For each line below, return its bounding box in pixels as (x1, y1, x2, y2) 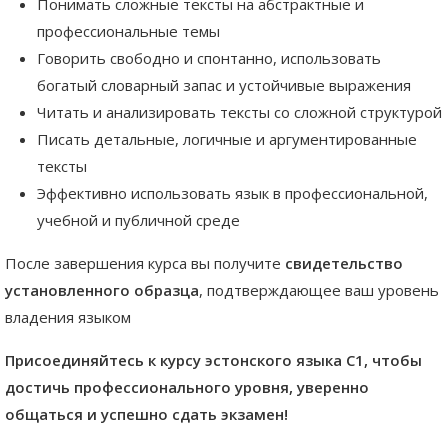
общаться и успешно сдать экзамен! (5, 404, 288, 425)
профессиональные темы (37, 21, 220, 42)
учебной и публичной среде (37, 210, 240, 231)
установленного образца (5, 280, 199, 301)
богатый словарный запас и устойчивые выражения (37, 75, 411, 96)
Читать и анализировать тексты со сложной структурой (37, 102, 442, 123)
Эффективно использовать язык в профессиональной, (37, 183, 428, 204)
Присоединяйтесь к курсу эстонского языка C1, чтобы (5, 350, 422, 371)
